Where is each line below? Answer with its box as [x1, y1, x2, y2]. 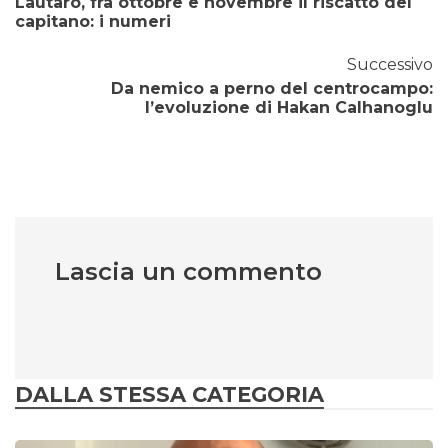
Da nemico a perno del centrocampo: [111, 79, 433, 99]
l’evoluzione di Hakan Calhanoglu [145, 98, 433, 118]
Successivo [347, 55, 433, 75]
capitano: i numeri [15, 12, 171, 32]
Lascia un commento [55, 257, 322, 287]
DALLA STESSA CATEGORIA [15, 382, 324, 408]
